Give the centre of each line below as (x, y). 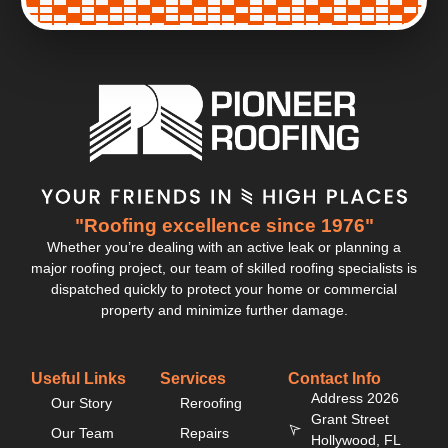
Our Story (81, 402)
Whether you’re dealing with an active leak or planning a (224, 246)
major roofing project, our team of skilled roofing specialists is (224, 267)
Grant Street (349, 418)
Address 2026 (354, 397)
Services (192, 378)
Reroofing (210, 402)
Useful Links (78, 378)
